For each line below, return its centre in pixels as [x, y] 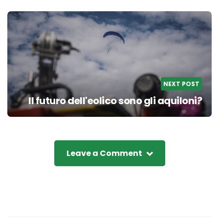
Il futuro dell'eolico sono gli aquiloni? [115, 101]
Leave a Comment [104, 153]
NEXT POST [181, 84]
